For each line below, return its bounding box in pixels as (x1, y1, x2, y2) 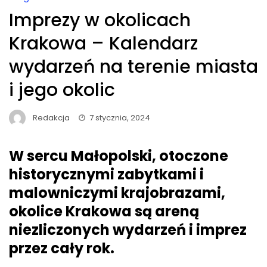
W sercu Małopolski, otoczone (9, 146, 228, 166)
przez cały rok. (9, 238, 114, 259)
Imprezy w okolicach (9, 7, 191, 33)
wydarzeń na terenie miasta (9, 54, 258, 79)
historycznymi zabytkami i (9, 164, 204, 185)
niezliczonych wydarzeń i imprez (9, 220, 247, 240)
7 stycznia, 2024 (89, 111, 150, 123)
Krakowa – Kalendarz (9, 30, 198, 56)
